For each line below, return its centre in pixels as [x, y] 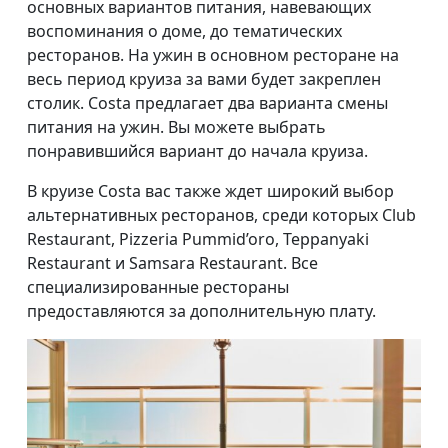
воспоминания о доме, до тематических [184, 30]
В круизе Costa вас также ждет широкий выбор [210, 190]
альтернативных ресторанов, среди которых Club [221, 214]
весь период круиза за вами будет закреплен [204, 78]
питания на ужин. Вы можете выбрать [176, 126]
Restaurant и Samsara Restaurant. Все [172, 262]
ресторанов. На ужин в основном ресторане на [213, 54]
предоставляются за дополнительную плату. [201, 310]
